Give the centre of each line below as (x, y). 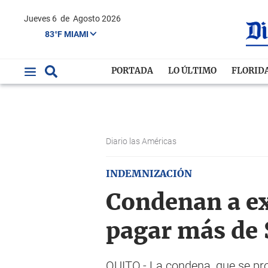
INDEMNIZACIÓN (149, 174)
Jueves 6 (44, 19)
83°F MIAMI (68, 34)
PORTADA (133, 71)
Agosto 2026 (97, 19)
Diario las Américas (142, 141)
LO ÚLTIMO (193, 71)
